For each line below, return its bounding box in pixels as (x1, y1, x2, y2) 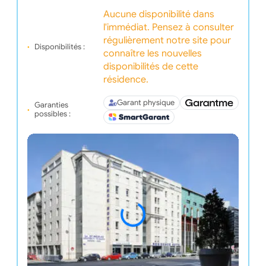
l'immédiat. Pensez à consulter (103, 21, 234, 34)
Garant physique (116, 97, 175, 107)
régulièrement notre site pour (103, 34, 231, 47)
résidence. (103, 74, 148, 86)
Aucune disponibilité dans (103, 8, 214, 21)
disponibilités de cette (103, 61, 198, 73)
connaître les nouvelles (103, 47, 202, 60)
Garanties (34, 100, 68, 110)
